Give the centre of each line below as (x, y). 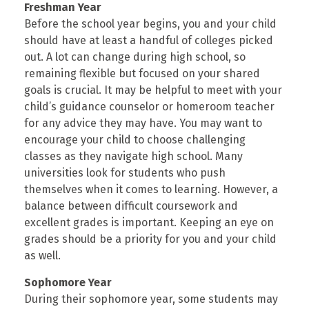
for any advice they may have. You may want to (143, 123)
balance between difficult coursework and (131, 206)
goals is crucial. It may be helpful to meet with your (153, 90)
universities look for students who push (125, 173)
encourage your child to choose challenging (135, 140)
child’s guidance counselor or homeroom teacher (149, 107)
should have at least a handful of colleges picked (149, 41)
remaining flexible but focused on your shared (142, 74)
